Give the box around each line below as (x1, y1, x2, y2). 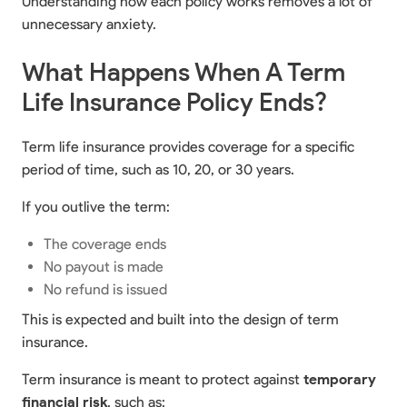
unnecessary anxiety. (22, 15, 156, 33)
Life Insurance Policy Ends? (22, 85, 327, 117)
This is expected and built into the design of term (22, 310, 339, 328)
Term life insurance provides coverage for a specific (22, 137, 354, 155)
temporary (303, 370, 376, 388)
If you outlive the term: (22, 197, 170, 215)
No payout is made (44, 257, 164, 275)
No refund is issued (44, 280, 167, 298)
